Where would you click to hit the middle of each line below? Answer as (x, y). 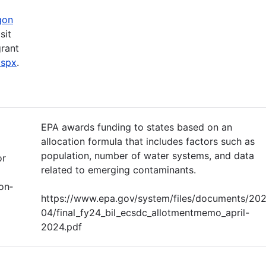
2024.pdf (61, 227)
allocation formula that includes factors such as (148, 141)
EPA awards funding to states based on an (137, 127)
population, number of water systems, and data (148, 155)
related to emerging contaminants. (118, 170)
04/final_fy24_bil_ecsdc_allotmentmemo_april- (145, 212)
